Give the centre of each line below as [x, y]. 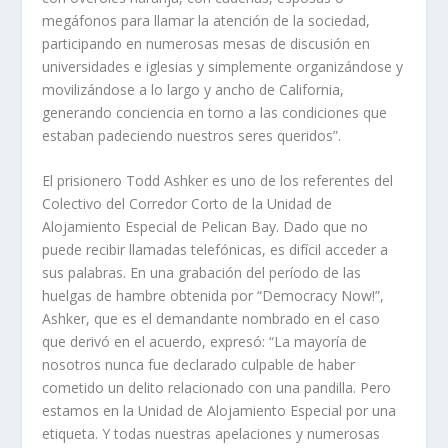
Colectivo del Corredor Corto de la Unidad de [187, 204]
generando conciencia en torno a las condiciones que [215, 112]
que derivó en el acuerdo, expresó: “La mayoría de [205, 342]
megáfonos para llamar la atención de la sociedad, [206, 20]
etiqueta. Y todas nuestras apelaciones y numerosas [211, 434]
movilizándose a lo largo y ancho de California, [193, 89]
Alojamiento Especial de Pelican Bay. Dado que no [205, 227]
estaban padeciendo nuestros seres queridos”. [192, 135]
